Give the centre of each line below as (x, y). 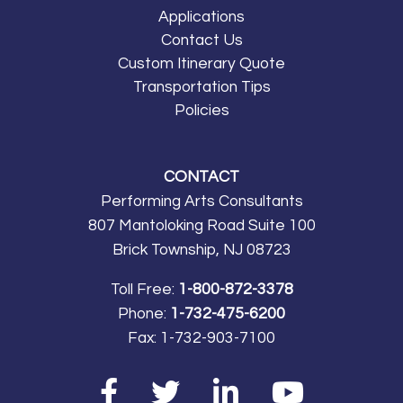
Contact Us (201, 41)
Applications (201, 18)
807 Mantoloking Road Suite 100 (201, 225)
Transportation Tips (201, 88)
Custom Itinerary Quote (201, 64)
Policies (201, 111)
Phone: (144, 314)
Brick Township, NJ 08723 (201, 250)
